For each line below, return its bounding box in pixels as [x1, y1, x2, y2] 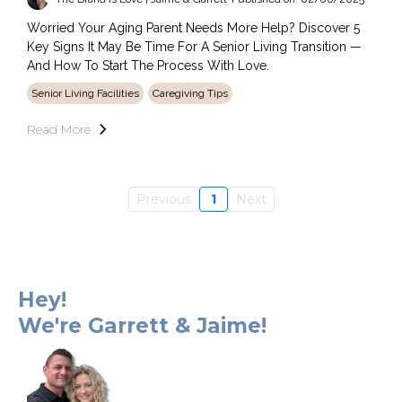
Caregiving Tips [153, 87, 228, 100]
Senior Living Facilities [31, 87, 139, 100]
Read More [27, 121, 91, 138]
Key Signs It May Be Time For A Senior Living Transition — [27, 39, 362, 55]
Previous [135, 191, 191, 208]
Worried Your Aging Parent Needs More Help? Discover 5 [27, 21, 360, 36]
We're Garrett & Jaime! [18, 313, 267, 339]
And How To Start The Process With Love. [27, 58, 269, 74]
